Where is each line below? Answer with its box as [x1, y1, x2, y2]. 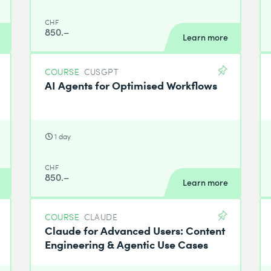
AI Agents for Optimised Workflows [45, 76, 218, 93]
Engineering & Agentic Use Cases [45, 235, 209, 252]
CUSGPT [84, 65, 119, 77]
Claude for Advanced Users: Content [45, 221, 226, 238]
